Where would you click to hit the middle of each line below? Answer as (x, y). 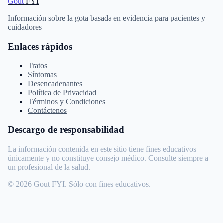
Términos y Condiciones (66, 102)
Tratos (38, 66)
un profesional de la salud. (49, 167)
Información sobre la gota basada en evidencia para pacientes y (107, 18)
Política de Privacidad (62, 93)
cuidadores (25, 27)
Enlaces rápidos (40, 46)
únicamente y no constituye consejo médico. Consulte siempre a (108, 158)
